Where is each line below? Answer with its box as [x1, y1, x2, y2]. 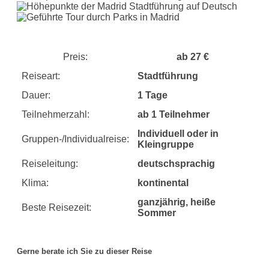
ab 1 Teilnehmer [138, 109, 210, 119]
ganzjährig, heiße [138, 197, 216, 207]
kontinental [138, 178, 189, 188]
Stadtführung [138, 71, 198, 81]
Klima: [22, 178, 49, 188]
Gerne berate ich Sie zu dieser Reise [17, 247, 152, 256]
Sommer [138, 208, 176, 218]
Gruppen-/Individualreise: [22, 134, 129, 144]
